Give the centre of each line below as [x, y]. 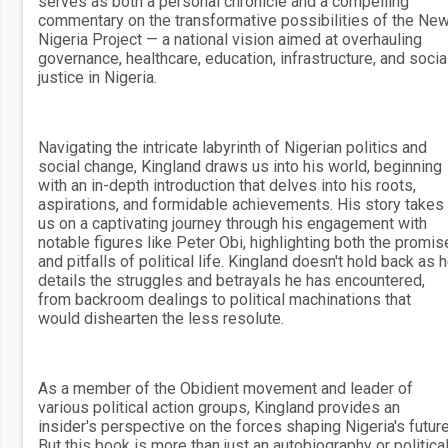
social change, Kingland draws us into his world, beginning [240, 166]
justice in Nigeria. [97, 77]
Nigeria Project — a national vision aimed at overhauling [230, 39]
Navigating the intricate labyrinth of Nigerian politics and [232, 147]
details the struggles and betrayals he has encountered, [231, 280]
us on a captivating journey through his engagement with [232, 223]
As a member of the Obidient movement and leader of [225, 388]
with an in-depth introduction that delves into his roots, [227, 185]
